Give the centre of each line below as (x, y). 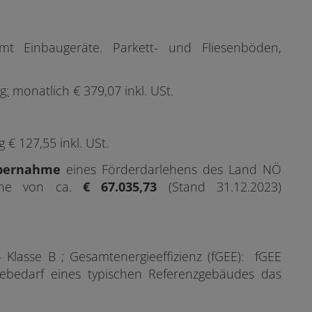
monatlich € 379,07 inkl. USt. (93, 91)
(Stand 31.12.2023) (219, 186)
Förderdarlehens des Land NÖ (192, 169)
